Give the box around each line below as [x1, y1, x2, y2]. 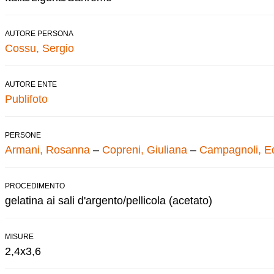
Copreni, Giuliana [102, 143, 187, 156]
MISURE [5, 232, 34, 241]
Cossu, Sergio [5, 42, 74, 54]
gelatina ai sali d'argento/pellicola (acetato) [5, 194, 212, 207]
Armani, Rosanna [5, 143, 90, 156]
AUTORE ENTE [5, 80, 57, 89]
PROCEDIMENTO [5, 181, 65, 190]
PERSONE [5, 130, 41, 139]
